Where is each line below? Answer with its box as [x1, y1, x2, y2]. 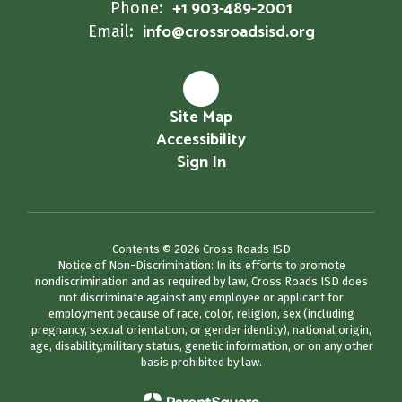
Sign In [176, 149, 226, 176]
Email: [87, 22, 134, 41]
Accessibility [156, 127, 246, 153]
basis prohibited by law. [140, 355, 262, 369]
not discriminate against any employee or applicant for [58, 291, 344, 304]
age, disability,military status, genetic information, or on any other [29, 339, 373, 353]
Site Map [170, 104, 232, 131]
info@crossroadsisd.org [142, 19, 315, 46]
